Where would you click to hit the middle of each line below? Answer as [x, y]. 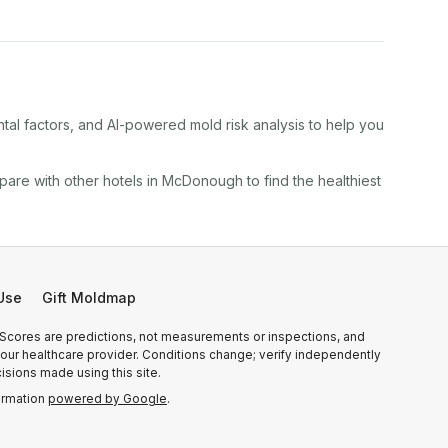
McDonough [202, 180]
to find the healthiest [312, 180]
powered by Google [107, 399]
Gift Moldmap [89, 297]
